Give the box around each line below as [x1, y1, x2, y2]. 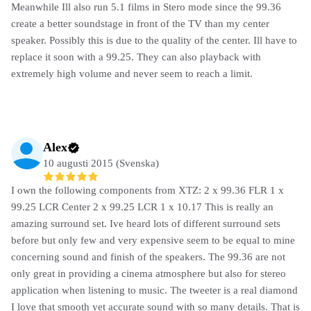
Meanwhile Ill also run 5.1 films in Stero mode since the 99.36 [11, 1, 281, 13]
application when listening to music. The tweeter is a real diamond [11, 284, 298, 296]
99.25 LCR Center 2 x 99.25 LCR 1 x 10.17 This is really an [11, 201, 274, 212]
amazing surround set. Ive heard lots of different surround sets [11, 217, 280, 229]
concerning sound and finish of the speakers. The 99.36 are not [11, 251, 285, 262]
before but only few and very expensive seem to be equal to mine [11, 234, 295, 246]
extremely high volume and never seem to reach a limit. [11, 68, 253, 80]
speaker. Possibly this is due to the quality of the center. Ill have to [11, 35, 297, 47]
